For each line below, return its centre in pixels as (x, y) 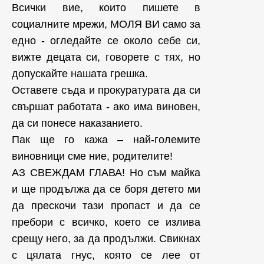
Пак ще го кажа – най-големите (106, 140)
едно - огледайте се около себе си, (106, 41)
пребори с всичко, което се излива (106, 222)
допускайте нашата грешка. (80, 74)
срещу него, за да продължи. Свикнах (106, 239)
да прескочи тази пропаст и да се (106, 206)
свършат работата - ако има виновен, (106, 107)
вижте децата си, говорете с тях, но (106, 57)
